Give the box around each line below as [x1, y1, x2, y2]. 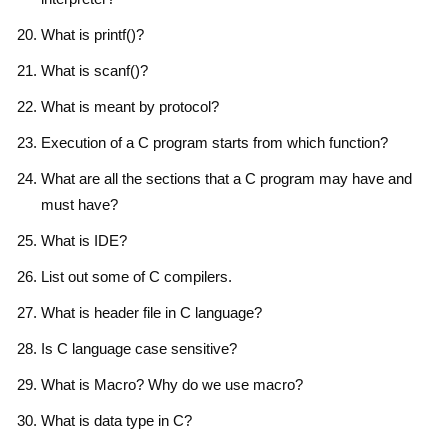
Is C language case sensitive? [41, 339, 237, 357]
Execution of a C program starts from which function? [41, 133, 388, 151]
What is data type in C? [41, 411, 192, 429]
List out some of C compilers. [41, 267, 232, 285]
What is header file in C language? [41, 303, 262, 321]
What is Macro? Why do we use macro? [41, 375, 303, 393]
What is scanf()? [41, 61, 148, 79]
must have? [41, 195, 118, 213]
